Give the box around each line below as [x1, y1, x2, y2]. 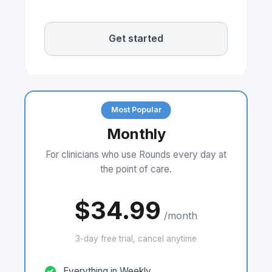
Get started [109, 32, 163, 45]
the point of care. [100, 163, 172, 175]
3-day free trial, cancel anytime [75, 233, 197, 243]
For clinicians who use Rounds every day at [46, 148, 226, 160]
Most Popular [110, 105, 161, 115]
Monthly [106, 124, 166, 143]
